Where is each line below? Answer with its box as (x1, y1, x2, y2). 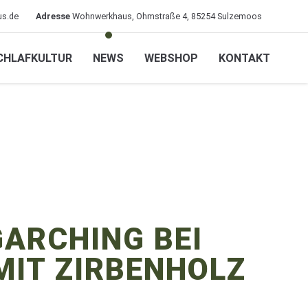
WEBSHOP (144, 51, 198, 65)
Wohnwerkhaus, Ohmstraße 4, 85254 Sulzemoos (72, 11, 262, 21)
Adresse (36, 11, 70, 21)
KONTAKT (219, 51, 270, 65)
